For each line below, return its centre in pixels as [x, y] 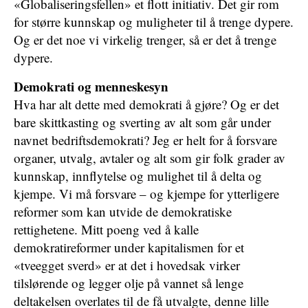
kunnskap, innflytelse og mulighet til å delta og [138, 176]
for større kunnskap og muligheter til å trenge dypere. [154, 22]
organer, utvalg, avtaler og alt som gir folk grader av [150, 158]
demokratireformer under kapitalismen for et [129, 247]
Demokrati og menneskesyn [91, 86]
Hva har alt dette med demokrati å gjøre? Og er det [146, 104]
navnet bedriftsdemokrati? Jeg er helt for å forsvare [145, 140]
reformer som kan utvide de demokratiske [123, 211]
